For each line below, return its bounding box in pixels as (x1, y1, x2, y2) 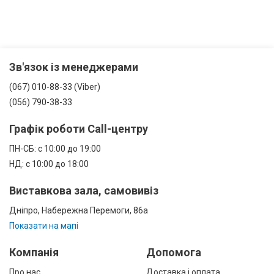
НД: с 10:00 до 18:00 (9, 159, 89, 169)
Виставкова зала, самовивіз (9, 184, 158, 197)
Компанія (9, 246, 59, 259)
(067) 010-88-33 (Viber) (9, 82, 100, 92)
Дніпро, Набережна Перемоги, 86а (9, 206, 148, 215)
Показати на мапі (9, 221, 78, 231)
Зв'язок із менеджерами (9, 61, 138, 73)
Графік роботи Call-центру (9, 122, 148, 135)
